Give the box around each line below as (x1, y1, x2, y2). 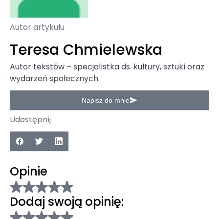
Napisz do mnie (82, 96, 130, 104)
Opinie (10, 163, 47, 179)
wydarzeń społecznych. (10, 73, 100, 84)
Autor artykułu (10, 22, 65, 33)
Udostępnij (10, 114, 51, 125)
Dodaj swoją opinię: (10, 194, 124, 210)
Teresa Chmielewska (10, 40, 162, 60)
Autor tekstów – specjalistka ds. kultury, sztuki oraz (10, 61, 204, 72)
